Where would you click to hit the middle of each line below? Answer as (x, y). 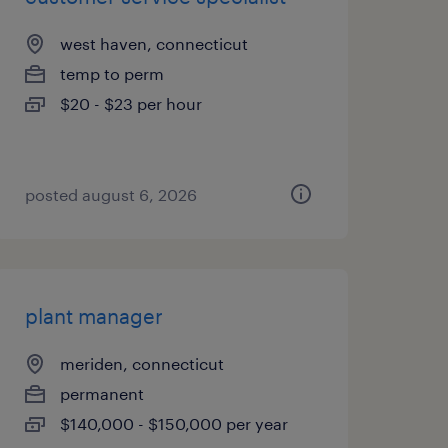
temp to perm (111, 73)
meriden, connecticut (141, 363)
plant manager (93, 316)
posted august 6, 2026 (110, 194)
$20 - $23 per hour (130, 103)
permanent (101, 393)
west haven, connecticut (153, 43)
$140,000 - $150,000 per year (173, 423)
